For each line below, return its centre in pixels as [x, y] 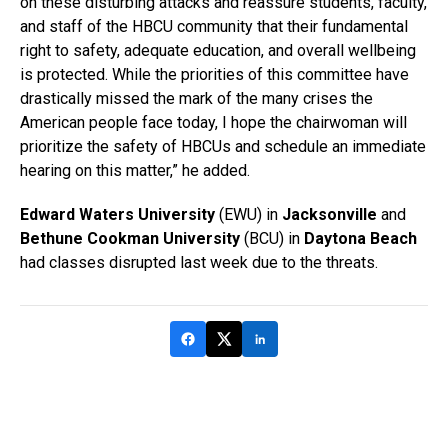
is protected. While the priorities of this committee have [214, 74]
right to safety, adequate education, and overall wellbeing [218, 50]
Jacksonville [329, 214]
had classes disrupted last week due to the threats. [199, 262]
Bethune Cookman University [130, 238]
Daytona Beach [360, 238]
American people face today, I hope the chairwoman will [213, 122]
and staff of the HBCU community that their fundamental [214, 26]
